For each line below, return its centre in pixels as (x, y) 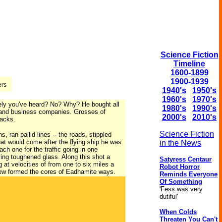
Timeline (189, 64)
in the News (180, 143)
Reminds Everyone (189, 174)
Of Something (181, 182)
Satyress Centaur (186, 159)
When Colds (178, 212)
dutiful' (169, 196)
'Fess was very (181, 189)
